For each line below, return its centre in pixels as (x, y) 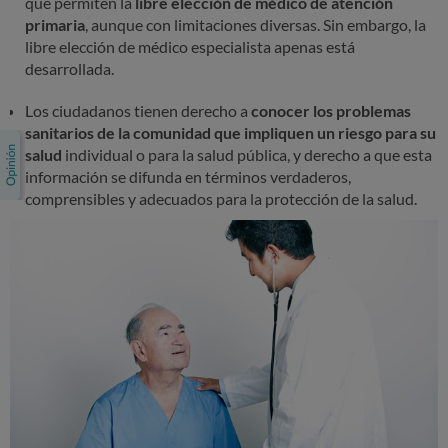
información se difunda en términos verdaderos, (188, 177)
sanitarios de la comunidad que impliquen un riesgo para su (230, 133)
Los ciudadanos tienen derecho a (138, 111)
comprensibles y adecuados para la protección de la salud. (221, 199)
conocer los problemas (331, 111)
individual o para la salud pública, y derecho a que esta (247, 155)
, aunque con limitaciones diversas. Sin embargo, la (255, 25)
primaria (55, 25)
